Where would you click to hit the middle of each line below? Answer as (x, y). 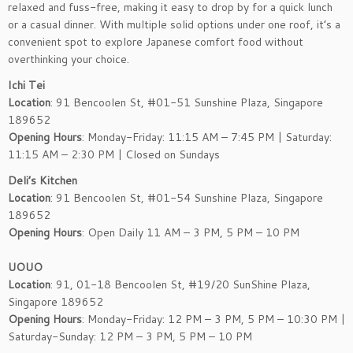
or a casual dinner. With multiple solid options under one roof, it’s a (174, 25)
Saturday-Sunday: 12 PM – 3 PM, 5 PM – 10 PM (132, 337)
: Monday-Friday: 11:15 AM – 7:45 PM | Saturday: (207, 137)
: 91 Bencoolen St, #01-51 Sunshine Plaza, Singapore (187, 103)
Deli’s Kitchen (43, 181)
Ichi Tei (26, 85)
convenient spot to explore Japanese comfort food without (156, 42)
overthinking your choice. (69, 59)
